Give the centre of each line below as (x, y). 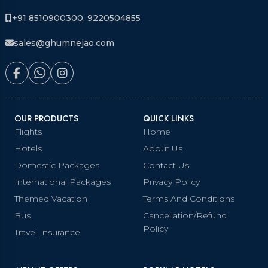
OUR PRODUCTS (46, 118)
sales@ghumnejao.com (64, 43)
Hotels (28, 148)
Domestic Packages (57, 165)
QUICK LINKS (168, 118)
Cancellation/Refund (185, 215)
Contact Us (166, 165)
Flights (28, 132)
